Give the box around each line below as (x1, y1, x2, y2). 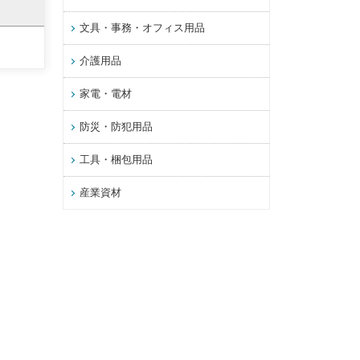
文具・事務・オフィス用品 (80, 22, 206, 34)
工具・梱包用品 (80, 154, 153, 166)
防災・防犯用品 (80, 121, 153, 133)
